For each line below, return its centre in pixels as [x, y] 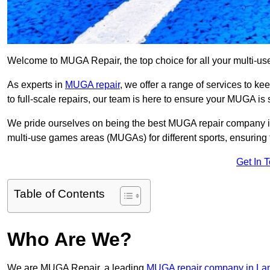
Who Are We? [70, 240]
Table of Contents [59, 194]
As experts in [36, 85]
